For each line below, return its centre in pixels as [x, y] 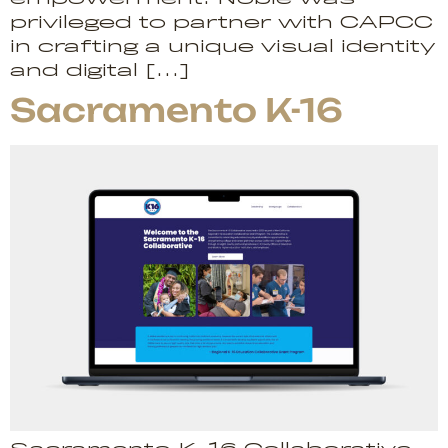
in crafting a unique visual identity [222, 47]
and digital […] [100, 71]
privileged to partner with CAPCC [221, 23]
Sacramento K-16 [176, 110]
